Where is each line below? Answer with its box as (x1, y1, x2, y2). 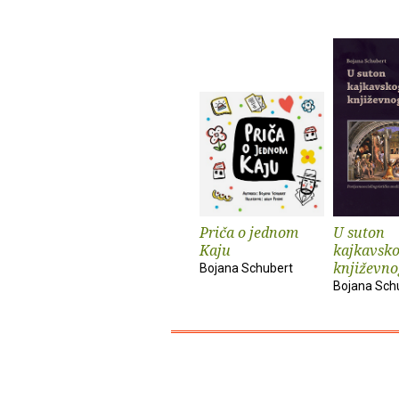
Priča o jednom (199, 222, 298, 242)
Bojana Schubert (199, 260, 293, 275)
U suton (333, 222, 385, 242)
